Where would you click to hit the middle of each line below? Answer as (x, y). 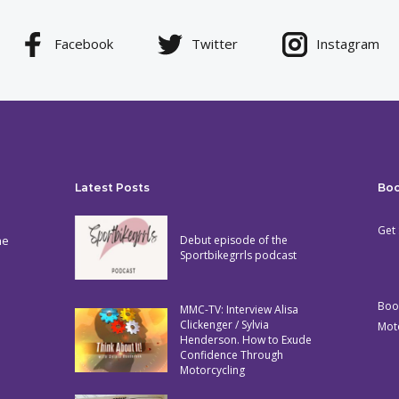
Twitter (214, 44)
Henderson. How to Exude (245, 340)
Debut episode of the (233, 240)
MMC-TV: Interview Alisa (239, 310)
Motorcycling (212, 370)
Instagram (347, 44)
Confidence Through (231, 355)
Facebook (83, 44)
